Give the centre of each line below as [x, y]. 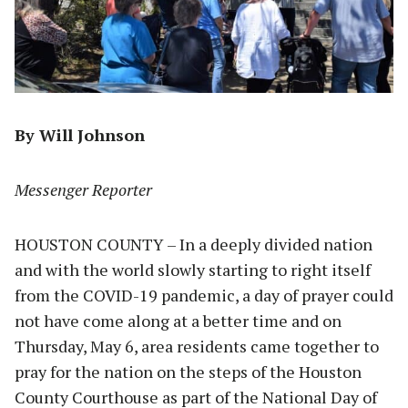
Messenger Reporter [83, 189]
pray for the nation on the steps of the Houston [188, 371]
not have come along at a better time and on [178, 320]
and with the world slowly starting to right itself [193, 269]
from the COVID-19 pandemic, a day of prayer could [204, 295]
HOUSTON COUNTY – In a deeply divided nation [194, 244]
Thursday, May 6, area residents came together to [197, 346]
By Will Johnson [80, 134]
